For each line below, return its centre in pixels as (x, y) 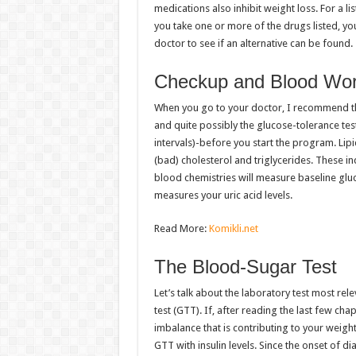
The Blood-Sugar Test (245, 267)
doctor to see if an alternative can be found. (253, 43)
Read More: (181, 228)
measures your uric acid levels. (223, 195)
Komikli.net (233, 228)
